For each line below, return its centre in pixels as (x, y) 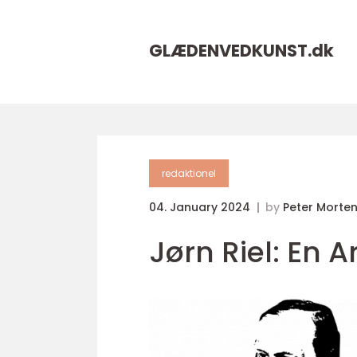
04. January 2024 (201, 207)
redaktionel (189, 173)
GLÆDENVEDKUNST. (230, 51)
